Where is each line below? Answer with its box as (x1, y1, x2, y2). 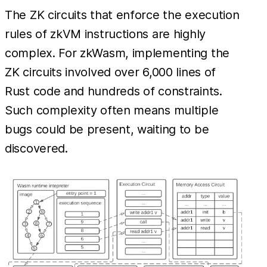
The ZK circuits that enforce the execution (5, 8, 240, 23)
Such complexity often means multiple (5, 103, 219, 118)
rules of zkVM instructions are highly (5, 27, 206, 42)
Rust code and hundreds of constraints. (5, 84, 222, 99)
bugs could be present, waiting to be (5, 122, 209, 137)
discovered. (5, 141, 68, 156)
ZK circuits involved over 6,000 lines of (5, 65, 216, 80)
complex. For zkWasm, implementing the (5, 46, 229, 61)
